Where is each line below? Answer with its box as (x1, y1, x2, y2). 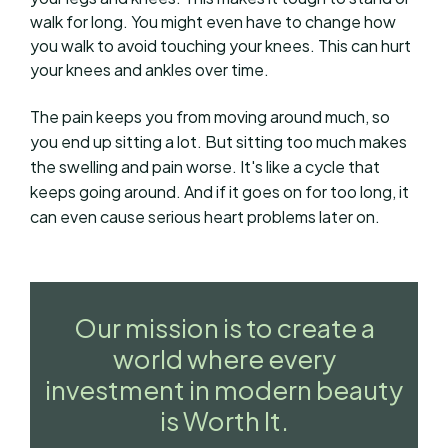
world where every (112, 341, 336, 375)
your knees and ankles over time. (30, 58, 269, 80)
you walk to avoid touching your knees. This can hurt (30, 34, 411, 56)
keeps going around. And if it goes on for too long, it (30, 181, 409, 203)
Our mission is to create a (73, 310, 375, 344)
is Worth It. (159, 403, 289, 437)
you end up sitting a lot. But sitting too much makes (30, 131, 407, 153)
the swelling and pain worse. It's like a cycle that (30, 156, 380, 178)
